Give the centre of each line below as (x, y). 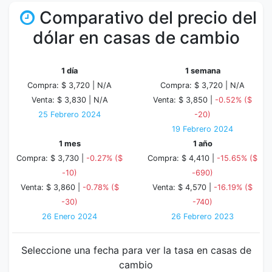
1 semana (202, 71)
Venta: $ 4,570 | (183, 187)
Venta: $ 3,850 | (184, 100)
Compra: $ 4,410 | (182, 158)
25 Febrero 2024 (70, 114)
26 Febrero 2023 (202, 216)
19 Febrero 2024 (202, 129)
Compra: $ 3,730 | (51, 158)
